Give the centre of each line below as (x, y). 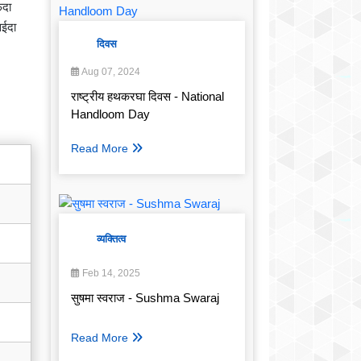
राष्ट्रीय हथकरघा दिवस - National (147, 97)
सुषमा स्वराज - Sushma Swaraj (145, 298)
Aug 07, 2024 (110, 72)
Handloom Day (110, 114)
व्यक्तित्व (111, 239)
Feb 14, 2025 (110, 274)
